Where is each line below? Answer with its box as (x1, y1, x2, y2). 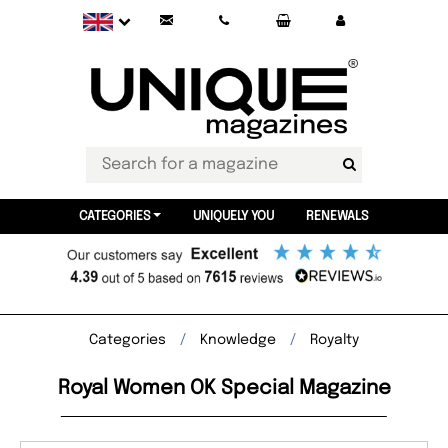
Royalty (310, 333, 359, 347)
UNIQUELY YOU (192, 210, 274, 223)
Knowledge (200, 333, 276, 347)
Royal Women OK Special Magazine (57, 378, 391, 399)
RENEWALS (305, 210, 369, 223)
